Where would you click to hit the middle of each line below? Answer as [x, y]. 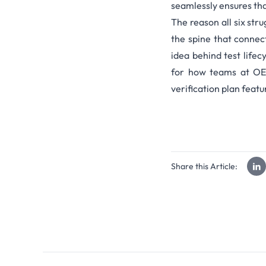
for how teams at [212, 72]
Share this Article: [204, 167]
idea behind [198, 56]
